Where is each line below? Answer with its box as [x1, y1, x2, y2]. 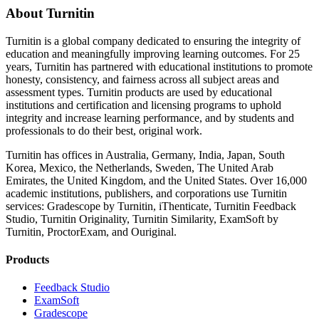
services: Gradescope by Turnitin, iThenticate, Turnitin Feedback [6, 199, 296, 212]
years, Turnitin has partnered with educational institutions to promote [6, 60, 313, 73]
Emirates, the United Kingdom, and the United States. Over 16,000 [6, 174, 307, 187]
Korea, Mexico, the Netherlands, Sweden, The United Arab [6, 161, 273, 174]
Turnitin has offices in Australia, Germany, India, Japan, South [6, 148, 285, 161]
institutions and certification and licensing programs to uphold [6, 98, 281, 111]
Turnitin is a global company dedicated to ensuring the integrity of [6, 34, 300, 47]
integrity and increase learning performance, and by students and [6, 111, 294, 124]
